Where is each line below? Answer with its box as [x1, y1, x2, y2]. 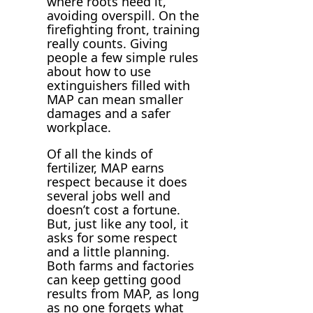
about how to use [47, 62, 152, 80]
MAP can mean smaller [47, 90, 184, 108]
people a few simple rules [47, 48, 199, 66]
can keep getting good [47, 270, 182, 288]
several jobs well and [47, 187, 171, 204]
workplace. [47, 118, 112, 136]
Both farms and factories [47, 256, 195, 274]
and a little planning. [47, 242, 170, 260]
